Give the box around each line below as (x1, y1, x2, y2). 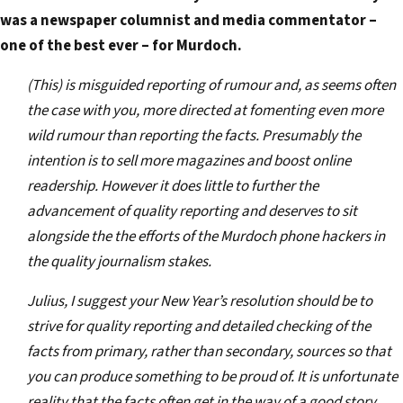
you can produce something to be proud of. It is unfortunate (27, 366, 398, 389)
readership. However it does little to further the (27, 175, 318, 198)
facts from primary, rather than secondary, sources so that (27, 341, 391, 363)
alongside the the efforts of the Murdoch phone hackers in (27, 226, 385, 248)
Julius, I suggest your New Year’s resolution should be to (27, 291, 372, 313)
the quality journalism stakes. (27, 251, 211, 273)
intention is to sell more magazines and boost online (27, 150, 351, 173)
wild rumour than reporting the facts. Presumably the (27, 125, 361, 148)
